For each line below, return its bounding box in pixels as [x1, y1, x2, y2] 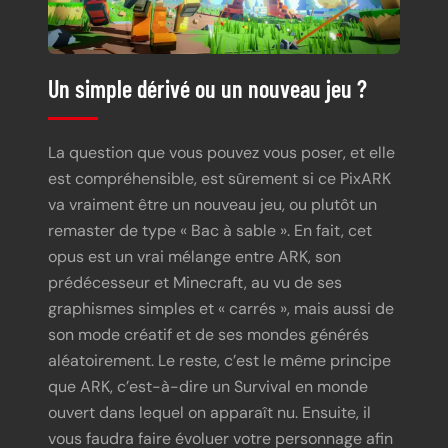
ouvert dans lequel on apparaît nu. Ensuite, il [48, 402, 371, 424]
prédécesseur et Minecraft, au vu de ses [48, 272, 342, 294]
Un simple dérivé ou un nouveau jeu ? [48, 73, 367, 103]
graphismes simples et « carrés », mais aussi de [48, 298, 394, 320]
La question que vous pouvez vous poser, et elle [48, 142, 395, 164]
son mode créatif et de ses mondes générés [48, 324, 369, 346]
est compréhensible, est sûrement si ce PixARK [48, 168, 391, 190]
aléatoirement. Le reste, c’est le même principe [48, 350, 391, 372]
